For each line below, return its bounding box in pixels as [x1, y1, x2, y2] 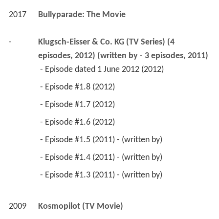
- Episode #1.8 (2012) [40, 82, 117, 92]
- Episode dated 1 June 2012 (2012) [40, 65, 166, 74]
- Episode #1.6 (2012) [40, 117, 117, 127]
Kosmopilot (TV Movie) [38, 201, 123, 211]
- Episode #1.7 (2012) [40, 100, 117, 109]
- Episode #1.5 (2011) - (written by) [40, 135, 164, 145]
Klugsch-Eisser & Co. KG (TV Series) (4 [38, 37, 175, 47]
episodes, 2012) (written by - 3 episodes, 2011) [38, 51, 208, 61]
